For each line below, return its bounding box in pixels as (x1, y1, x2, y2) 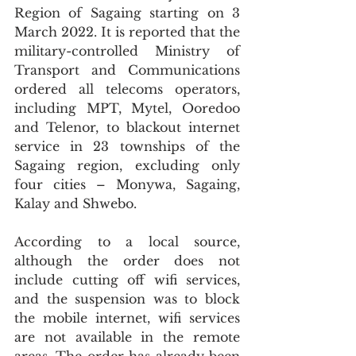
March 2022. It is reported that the (14, 24, 240, 40)
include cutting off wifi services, (14, 272, 240, 288)
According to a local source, (14, 234, 240, 250)
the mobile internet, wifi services (14, 310, 240, 326)
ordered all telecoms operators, (14, 81, 240, 97)
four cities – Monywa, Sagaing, (14, 176, 240, 192)
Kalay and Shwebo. (14, 195, 141, 211)
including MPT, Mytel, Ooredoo (14, 100, 240, 116)
